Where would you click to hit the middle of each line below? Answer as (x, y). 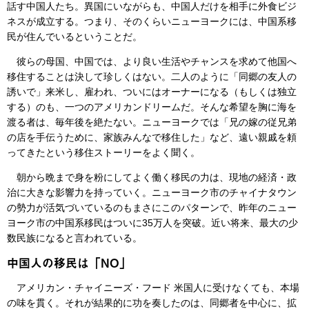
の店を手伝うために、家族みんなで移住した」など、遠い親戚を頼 (152, 138)
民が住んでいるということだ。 (74, 37)
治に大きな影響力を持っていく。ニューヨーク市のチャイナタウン (152, 193)
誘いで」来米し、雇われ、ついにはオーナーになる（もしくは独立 (152, 92)
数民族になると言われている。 (74, 238)
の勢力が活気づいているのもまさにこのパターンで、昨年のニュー (152, 208)
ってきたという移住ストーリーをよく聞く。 (103, 153)
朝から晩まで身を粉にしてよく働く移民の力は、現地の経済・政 (152, 178)
